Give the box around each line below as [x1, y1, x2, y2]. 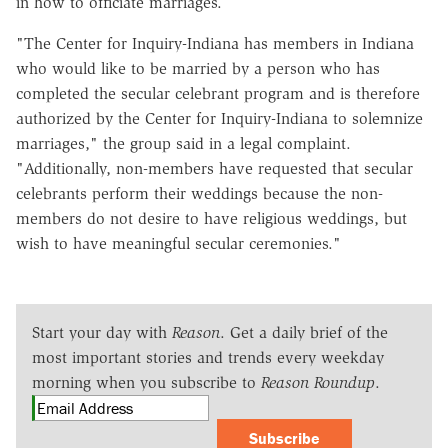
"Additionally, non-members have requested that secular [16, 158, 413, 178]
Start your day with [32, 322, 172, 342]
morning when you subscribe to [32, 372, 261, 392]
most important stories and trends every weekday [32, 347, 384, 367]
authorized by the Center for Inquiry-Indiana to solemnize [16, 108, 423, 128]
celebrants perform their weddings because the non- [16, 183, 383, 203]
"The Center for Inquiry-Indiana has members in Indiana [16, 33, 414, 53]
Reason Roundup [261, 372, 375, 392]
